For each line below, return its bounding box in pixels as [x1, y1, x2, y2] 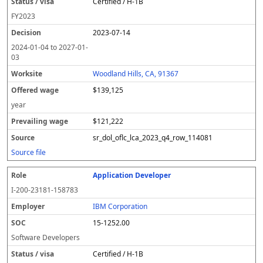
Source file [11, 147, 46, 157]
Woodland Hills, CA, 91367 [93, 69, 179, 79]
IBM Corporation [93, 201, 148, 211]
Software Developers [11, 232, 80, 242]
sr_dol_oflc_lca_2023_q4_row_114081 [93, 133, 213, 143]
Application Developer [93, 170, 171, 180]
